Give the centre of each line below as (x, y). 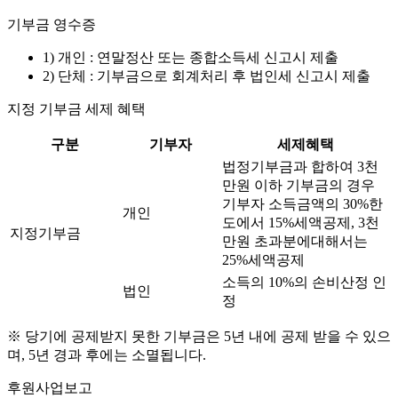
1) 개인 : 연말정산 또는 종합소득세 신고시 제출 (191, 57)
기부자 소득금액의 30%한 (302, 204)
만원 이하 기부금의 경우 (298, 185)
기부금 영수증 (52, 24)
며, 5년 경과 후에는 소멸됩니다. (107, 355)
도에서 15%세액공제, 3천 (301, 223)
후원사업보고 (50, 388)
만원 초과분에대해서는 (295, 241)
